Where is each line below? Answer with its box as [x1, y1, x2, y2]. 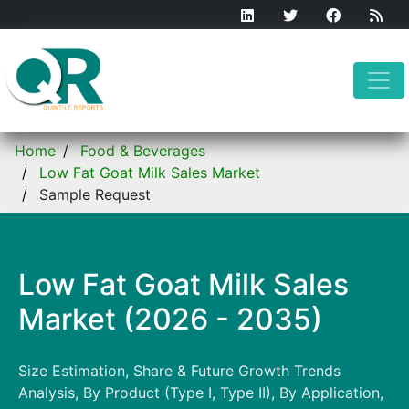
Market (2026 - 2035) [18, 300, 322, 337]
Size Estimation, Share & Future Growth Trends [18, 361, 341, 380]
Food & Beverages [80, 141, 205, 160]
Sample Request [39, 184, 151, 204]
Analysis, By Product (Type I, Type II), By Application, [18, 383, 383, 402]
